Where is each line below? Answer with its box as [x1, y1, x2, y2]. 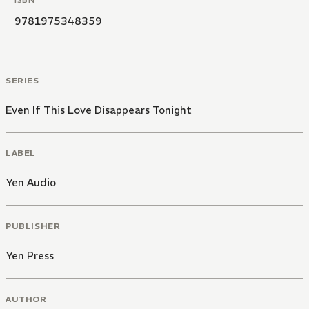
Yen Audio [6, 176, 56, 190]
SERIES [6, 74, 39, 86]
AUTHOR [6, 293, 47, 304]
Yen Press [6, 249, 54, 262]
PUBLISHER [6, 221, 61, 231]
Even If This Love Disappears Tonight [6, 103, 192, 117]
